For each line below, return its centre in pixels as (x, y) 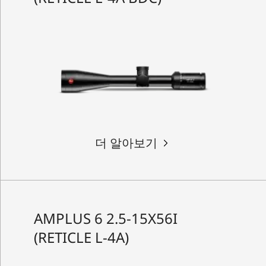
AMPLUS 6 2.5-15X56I (105, 218)
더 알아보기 (126, 142)
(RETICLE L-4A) (81, 237)
